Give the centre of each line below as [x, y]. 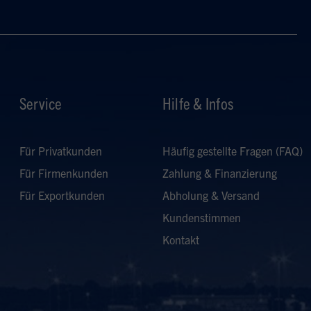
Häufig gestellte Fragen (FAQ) [233, 151]
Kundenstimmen [202, 217]
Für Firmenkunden [64, 173]
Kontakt [181, 239]
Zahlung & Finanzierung [220, 173]
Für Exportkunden [62, 195]
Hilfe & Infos [198, 103]
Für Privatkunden [61, 151]
